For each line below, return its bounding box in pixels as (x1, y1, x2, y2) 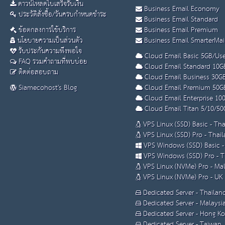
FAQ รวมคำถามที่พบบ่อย (17, 55, 87, 69)
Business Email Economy (142, 3, 219, 16)
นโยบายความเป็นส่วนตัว (16, 34, 83, 48)
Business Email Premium (142, 24, 218, 37)
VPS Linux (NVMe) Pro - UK (141, 171, 222, 184)
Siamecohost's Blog (17, 81, 77, 95)
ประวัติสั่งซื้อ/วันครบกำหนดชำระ (17, 8, 106, 22)
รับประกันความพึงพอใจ (17, 45, 82, 58)
